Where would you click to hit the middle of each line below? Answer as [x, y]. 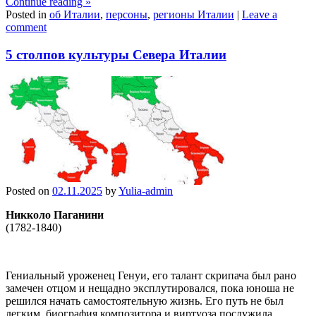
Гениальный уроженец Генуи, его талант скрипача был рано [151, 275]
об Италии [75, 15]
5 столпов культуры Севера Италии [116, 55]
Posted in [28, 15]
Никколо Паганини [55, 214]
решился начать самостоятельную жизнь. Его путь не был [145, 300]
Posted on [29, 190]
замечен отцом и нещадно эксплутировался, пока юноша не [150, 288]
